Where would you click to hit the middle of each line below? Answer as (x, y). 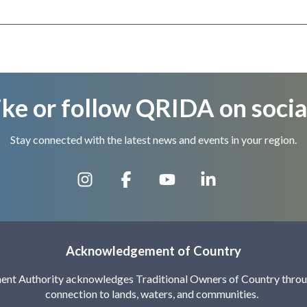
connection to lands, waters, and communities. (153, 293)
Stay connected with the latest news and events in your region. (153, 140)
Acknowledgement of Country (153, 251)
